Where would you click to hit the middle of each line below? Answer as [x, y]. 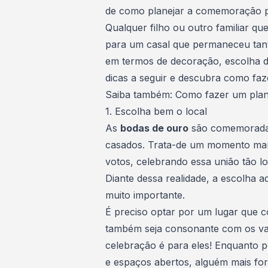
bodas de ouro [154, 128]
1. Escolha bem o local [156, 111]
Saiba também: [140, 95]
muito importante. [145, 195]
